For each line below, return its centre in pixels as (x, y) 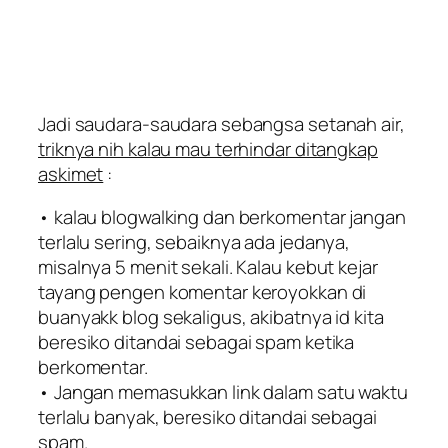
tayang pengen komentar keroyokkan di (202, 292)
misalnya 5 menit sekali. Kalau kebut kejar (208, 267)
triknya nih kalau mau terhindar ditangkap (208, 148)
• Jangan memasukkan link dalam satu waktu (223, 392)
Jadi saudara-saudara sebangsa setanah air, (221, 123)
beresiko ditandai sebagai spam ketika (196, 342)
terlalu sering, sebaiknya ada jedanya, (194, 242)
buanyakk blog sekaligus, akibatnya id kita (211, 317)
